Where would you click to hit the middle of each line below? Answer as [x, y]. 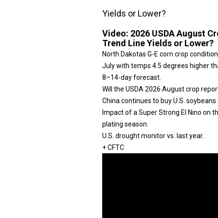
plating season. [125, 124]
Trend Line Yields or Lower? [158, 43]
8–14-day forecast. [132, 77]
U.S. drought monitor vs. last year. [153, 136]
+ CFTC [113, 147]
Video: [116, 33]
